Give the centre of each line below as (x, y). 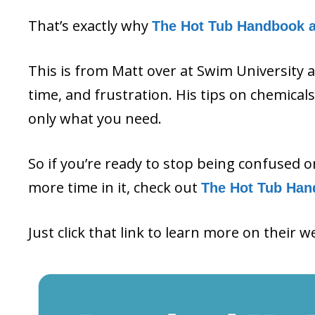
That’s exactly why (90, 26)
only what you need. (95, 119)
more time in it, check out (115, 188)
